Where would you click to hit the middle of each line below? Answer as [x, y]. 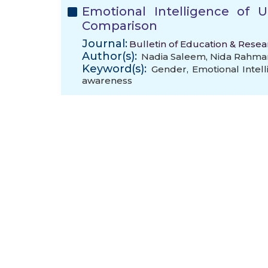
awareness [107, 80]
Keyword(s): [114, 69]
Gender [169, 69]
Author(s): [109, 56]
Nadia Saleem [173, 57]
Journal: [105, 44]
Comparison [120, 26]
